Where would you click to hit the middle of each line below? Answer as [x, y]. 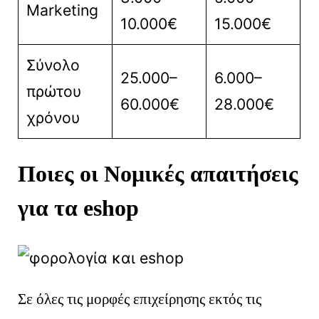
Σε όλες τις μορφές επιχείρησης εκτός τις [140, 299]
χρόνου [53, 117]
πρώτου [53, 91]
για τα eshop [79, 209]
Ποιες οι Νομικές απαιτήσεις [158, 174]
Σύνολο [53, 64]
